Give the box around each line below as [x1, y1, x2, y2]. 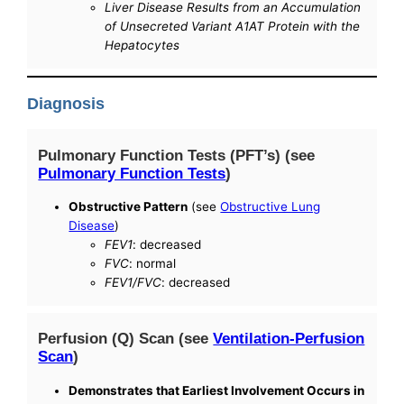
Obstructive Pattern [69, 199, 188, 215]
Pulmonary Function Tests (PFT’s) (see [38, 145, 316, 164]
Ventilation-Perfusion [213, 329, 365, 348]
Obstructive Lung [220, 199, 321, 215]
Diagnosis [27, 94, 106, 113]
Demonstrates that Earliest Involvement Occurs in [69, 382, 365, 398]
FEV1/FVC [105, 275, 162, 290]
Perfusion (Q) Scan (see [38, 329, 214, 348]
